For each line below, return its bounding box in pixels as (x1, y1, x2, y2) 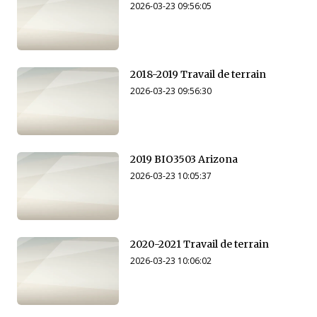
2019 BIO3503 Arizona (130, 153, 238, 166)
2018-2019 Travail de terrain (130, 68, 267, 81)
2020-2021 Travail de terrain (130, 238, 270, 251)
